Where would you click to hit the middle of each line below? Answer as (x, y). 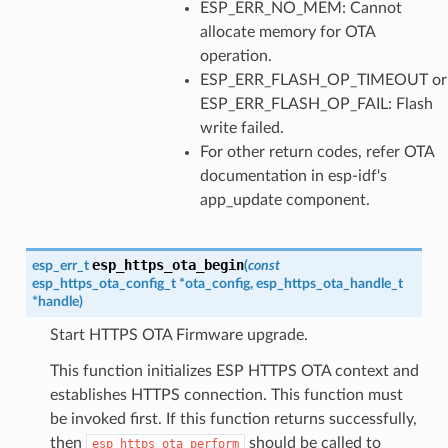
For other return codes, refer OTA (316, 151)
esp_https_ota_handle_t (329, 283)
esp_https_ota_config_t (103, 283)
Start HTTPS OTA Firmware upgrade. (178, 334)
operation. (235, 55)
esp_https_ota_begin (167, 264)
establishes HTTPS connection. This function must (226, 394)
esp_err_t (60, 265)
